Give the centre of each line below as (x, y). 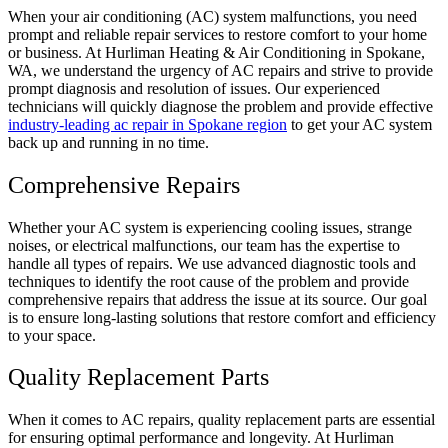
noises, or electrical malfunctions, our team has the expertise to (204, 245)
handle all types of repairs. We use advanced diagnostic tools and (212, 263)
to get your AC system (359, 124)
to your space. (52, 335)
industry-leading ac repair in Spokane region (147, 124)
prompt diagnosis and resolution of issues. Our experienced (194, 88)
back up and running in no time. (108, 142)
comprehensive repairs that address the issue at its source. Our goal (217, 299)
